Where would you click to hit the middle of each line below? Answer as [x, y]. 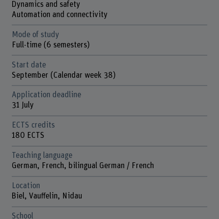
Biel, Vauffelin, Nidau [47, 196]
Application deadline [46, 95]
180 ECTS [28, 136]
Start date [29, 65]
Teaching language [42, 156]
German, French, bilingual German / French [83, 166]
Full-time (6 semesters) [51, 45]
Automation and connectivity [59, 14]
